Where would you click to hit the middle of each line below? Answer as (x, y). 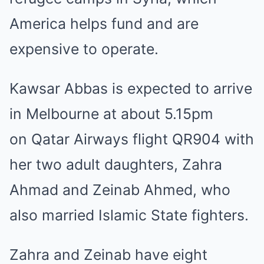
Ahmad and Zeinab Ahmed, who (120, 190)
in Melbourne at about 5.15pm (111, 114)
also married (54, 215)
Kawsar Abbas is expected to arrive (131, 88)
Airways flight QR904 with (162, 139)
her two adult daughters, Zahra (116, 164)
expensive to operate (82, 49)
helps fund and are (134, 24)
